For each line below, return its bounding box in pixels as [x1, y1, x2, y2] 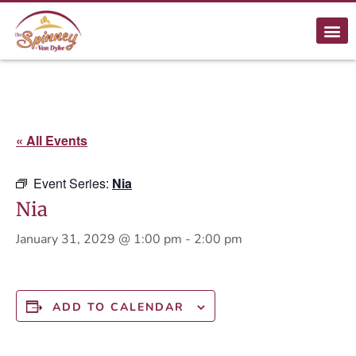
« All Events [16, 130, 87, 149]
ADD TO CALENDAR [52, 299, 184, 315]
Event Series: [33, 173, 112, 192]
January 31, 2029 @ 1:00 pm [16, 230, 182, 248]
